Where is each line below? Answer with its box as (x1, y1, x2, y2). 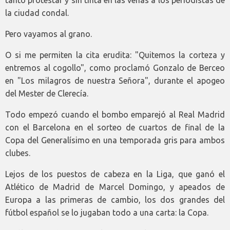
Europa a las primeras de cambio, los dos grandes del (5, 195, 225, 204)
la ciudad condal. (5, 8, 69, 17)
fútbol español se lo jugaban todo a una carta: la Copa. (5, 207, 208, 217)
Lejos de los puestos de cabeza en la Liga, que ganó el (5, 169, 225, 179)
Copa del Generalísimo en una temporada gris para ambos (5, 135, 225, 145)
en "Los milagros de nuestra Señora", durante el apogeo (5, 75, 225, 85)
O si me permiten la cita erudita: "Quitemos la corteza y (5, 50, 225, 60)
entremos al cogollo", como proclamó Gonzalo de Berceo (5, 63, 225, 72)
